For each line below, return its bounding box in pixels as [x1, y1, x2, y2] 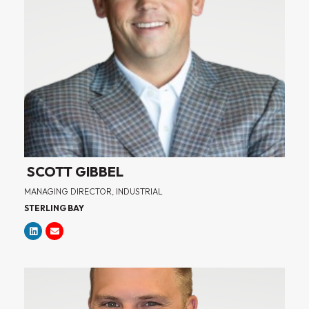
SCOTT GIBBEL [24, 163, 123, 181]
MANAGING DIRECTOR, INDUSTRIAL [24, 186, 163, 197]
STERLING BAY [24, 203, 84, 214]
